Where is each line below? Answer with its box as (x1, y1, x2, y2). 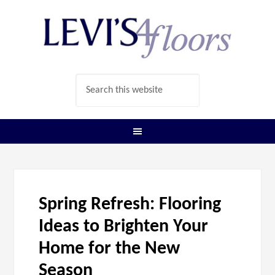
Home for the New (39, 239, 180, 258)
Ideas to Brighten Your (39, 217, 209, 236)
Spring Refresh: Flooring (39, 195, 222, 214)
